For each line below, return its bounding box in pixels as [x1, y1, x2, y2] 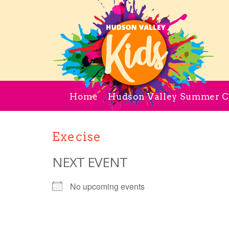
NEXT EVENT [52, 153, 127, 171]
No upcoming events [70, 180, 145, 192]
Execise [52, 129, 102, 144]
